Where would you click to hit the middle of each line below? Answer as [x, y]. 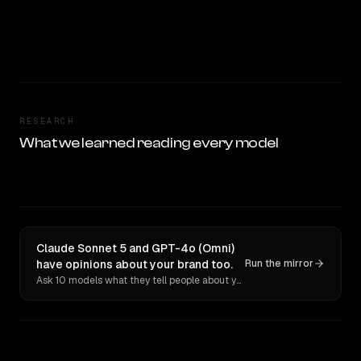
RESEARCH [47, 121]
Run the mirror [279, 263]
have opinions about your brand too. [135, 264]
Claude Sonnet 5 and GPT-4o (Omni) [135, 248]
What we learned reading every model [149, 143]
